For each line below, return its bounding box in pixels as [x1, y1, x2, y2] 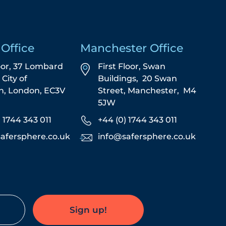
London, [8, 86, 44, 96]
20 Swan [142, 74, 178, 84]
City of [2, 74, 28, 84]
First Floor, [98, 62, 143, 72]
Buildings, [98, 74, 143, 84]
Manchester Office [80, 41, 184, 55]
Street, [98, 86, 128, 96]
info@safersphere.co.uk [98, 132, 196, 142]
